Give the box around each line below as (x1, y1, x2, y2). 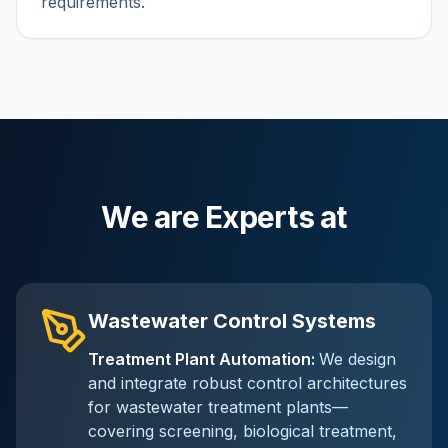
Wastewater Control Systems (88, 309, 376, 333)
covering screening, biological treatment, (88, 421, 397, 441)
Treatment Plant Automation (88, 349, 311, 369)
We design (319, 349, 396, 369)
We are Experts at (101, 199, 347, 235)
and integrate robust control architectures (88, 373, 407, 393)
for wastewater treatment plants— (88, 397, 348, 417)
